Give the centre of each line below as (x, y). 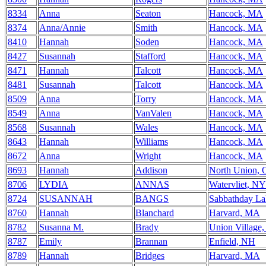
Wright (148, 156)
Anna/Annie (62, 28)
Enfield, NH (232, 241)
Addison (151, 170)
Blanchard (155, 213)
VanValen (153, 113)
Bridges (150, 256)
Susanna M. (61, 227)
